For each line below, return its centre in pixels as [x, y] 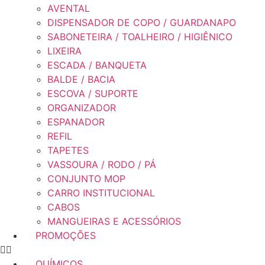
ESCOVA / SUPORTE [93, 93]
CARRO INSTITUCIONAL [101, 193]
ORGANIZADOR [82, 108]
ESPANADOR [76, 122]
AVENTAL [69, 8]
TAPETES [68, 150]
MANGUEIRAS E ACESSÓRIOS [114, 221]
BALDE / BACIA [81, 79]
